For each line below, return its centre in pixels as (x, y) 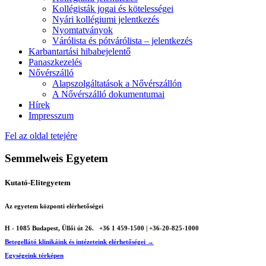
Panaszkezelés (55, 62)
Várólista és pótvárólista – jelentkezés (122, 40)
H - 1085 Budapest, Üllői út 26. (50, 228)
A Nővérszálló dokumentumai (108, 94)
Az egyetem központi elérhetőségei (54, 206)
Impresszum (51, 115)
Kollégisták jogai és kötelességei (113, 8)
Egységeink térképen (34, 255)
